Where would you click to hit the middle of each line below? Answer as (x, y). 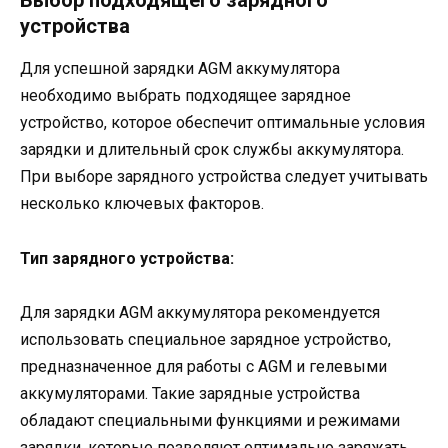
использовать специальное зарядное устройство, (205, 339)
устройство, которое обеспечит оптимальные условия (222, 123)
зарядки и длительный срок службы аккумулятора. (212, 150)
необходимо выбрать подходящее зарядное (185, 96)
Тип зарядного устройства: (127, 258)
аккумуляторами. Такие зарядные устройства (190, 393)
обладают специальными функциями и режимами (210, 420)
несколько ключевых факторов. (142, 204)
